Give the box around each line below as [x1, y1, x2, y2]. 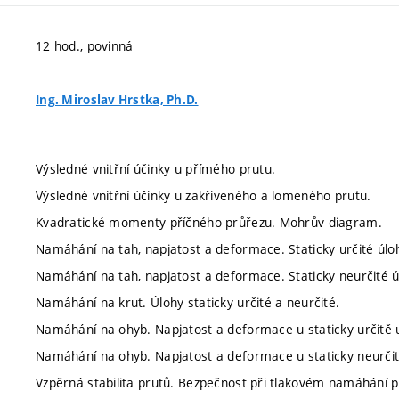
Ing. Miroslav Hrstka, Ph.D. [36, 92, 199, 108]
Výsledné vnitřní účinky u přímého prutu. [36, 159, 276, 177]
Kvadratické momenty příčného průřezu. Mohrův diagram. [36, 213, 382, 231]
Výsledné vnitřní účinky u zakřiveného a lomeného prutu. [36, 186, 371, 204]
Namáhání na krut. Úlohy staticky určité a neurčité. [36, 293, 340, 311]
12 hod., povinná [36, 37, 134, 54]
